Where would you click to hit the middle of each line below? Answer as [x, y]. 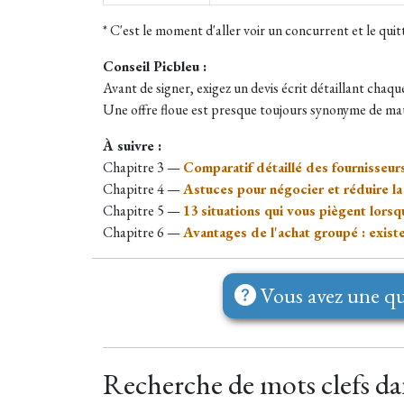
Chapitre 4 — [143, 189]
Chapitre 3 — [143, 168]
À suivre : [132, 146]
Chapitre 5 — [143, 211]
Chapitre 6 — [143, 233]
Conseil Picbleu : [155, 67]
